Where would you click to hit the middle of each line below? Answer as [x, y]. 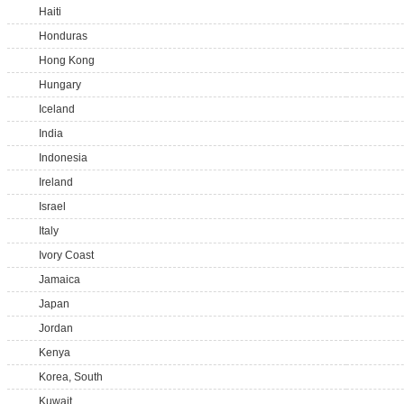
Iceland [57, 109]
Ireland [56, 182]
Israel [52, 207]
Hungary [60, 85]
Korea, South [71, 377]
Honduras [63, 36]
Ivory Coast [66, 255]
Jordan [56, 328]
